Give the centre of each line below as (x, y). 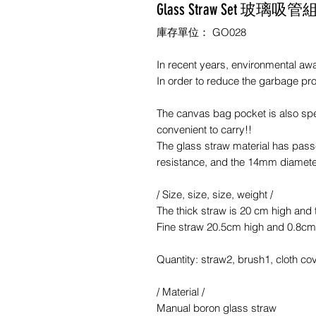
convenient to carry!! (204, 129)
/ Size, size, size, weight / (215, 194)
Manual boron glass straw (217, 308)
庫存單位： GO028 (201, 32)
